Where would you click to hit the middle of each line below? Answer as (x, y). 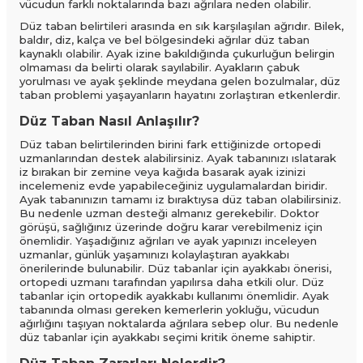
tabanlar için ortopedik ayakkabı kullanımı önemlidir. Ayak (174, 296)
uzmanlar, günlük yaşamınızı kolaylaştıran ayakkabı (154, 255)
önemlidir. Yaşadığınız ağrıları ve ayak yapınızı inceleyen (168, 241)
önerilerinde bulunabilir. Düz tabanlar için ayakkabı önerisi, (175, 269)
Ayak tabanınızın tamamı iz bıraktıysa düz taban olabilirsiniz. (180, 200)
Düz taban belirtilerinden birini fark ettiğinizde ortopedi (170, 145)
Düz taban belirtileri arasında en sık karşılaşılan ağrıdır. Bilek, (181, 26)
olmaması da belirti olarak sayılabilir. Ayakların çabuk (160, 68)
